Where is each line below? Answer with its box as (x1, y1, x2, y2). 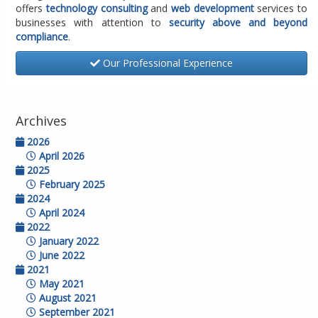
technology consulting (46, 1, 148, 15)
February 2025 (36, 177, 106, 191)
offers (16, 1, 47, 15)
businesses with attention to (16, 16, 169, 29)
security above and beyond (168, 16, 308, 29)
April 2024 (36, 206, 85, 219)
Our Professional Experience (100, 56, 234, 70)
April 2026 (36, 149, 85, 163)
